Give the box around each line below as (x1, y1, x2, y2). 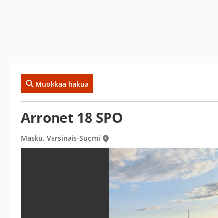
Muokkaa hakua (36, 79, 89, 89)
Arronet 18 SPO (21, 108, 123, 127)
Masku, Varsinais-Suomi (21, 133, 100, 143)
